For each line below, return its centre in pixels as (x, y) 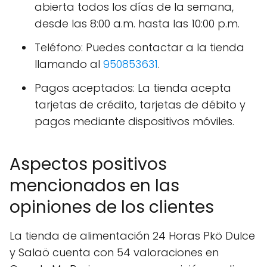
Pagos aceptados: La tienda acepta (133, 88)
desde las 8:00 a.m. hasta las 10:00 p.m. (137, 24)
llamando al (69, 64)
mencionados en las (94, 186)
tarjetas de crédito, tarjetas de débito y (140, 105)
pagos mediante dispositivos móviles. (134, 122)
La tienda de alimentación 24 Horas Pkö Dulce (132, 236)
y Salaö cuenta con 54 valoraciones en (114, 253)
